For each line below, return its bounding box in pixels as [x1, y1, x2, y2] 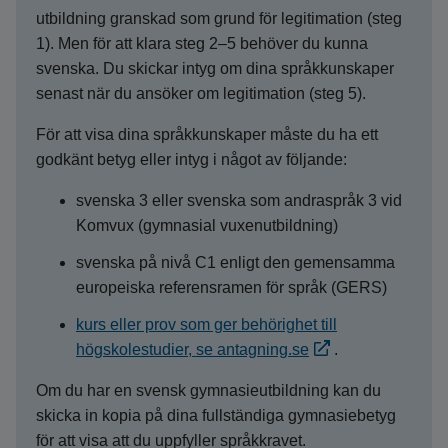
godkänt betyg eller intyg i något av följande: [36, 151, 347, 168]
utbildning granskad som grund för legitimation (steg [36, 10, 402, 27]
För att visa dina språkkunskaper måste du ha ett [36, 126, 378, 143]
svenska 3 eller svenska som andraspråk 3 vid [76, 192, 402, 209]
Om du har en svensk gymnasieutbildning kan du [36, 382, 381, 399]
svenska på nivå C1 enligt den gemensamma [76, 254, 395, 271]
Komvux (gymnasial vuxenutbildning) [76, 217, 338, 234]
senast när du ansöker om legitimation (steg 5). [36, 85, 366, 102]
